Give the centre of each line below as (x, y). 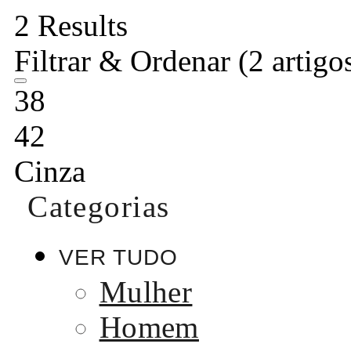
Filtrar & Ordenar (126, 60)
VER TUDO (119, 257)
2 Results (71, 25)
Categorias (99, 206)
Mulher (146, 292)
